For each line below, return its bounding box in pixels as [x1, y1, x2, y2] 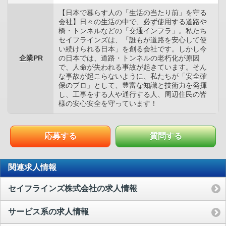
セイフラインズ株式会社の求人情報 [8, 184, 137, 193]
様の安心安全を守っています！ [59, 99, 157, 107]
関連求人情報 [8, 163, 56, 172]
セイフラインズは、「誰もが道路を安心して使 [59, 35, 207, 44]
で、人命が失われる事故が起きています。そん [59, 63, 207, 71]
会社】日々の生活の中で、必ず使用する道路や [59, 17, 207, 26]
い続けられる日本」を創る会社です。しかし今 [59, 44, 207, 53]
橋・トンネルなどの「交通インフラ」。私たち [59, 26, 207, 35]
